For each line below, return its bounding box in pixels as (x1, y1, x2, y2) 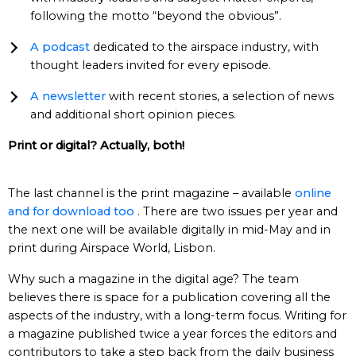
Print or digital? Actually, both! (8, 138, 184, 153)
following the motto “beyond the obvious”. (30, 9, 281, 23)
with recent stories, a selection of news (106, 89, 334, 103)
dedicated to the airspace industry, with (90, 40, 319, 54)
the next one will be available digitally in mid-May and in (8, 222, 331, 237)
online (295, 186, 331, 200)
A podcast (30, 40, 90, 54)
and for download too (8, 204, 134, 219)
